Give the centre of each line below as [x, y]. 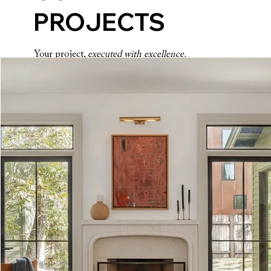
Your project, [60, 54]
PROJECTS [100, 21]
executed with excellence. [137, 54]
